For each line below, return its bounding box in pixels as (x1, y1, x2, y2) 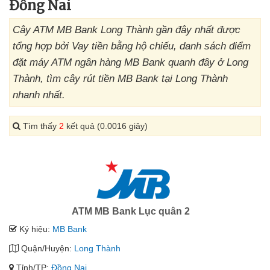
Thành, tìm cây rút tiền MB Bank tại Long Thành (13, 73, 228, 84)
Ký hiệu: (17, 224, 52, 234)
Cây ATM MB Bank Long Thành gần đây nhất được (13, 24, 240, 36)
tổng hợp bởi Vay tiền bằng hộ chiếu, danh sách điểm (13, 40, 251, 52)
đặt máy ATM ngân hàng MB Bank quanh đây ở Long (13, 57, 248, 68)
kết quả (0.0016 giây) (64, 121, 148, 131)
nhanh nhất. (13, 89, 65, 101)
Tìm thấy (20, 121, 59, 131)
